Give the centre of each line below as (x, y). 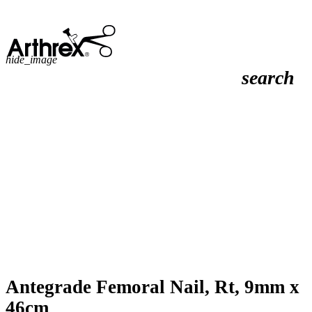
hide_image (31, 60)
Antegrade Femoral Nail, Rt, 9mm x (153, 287)
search (268, 78)
